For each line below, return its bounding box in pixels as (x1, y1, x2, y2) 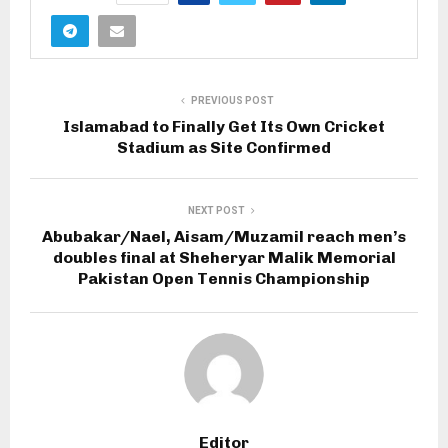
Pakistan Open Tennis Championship (78, 268, 370, 288)
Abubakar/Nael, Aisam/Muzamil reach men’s (42, 226, 406, 246)
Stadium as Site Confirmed (117, 137, 331, 157)
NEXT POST (187, 204, 245, 216)
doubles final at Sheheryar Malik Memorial (52, 247, 396, 267)
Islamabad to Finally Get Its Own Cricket (63, 116, 385, 136)
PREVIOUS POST (190, 94, 274, 106)
